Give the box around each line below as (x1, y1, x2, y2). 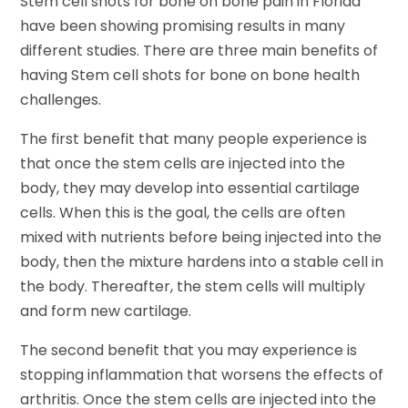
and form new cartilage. (20, 301, 192, 322)
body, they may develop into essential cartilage (20, 178, 361, 199)
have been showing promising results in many (20, 15, 346, 37)
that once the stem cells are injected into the (20, 153, 346, 175)
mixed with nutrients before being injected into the (20, 227, 382, 249)
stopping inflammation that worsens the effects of (20, 364, 384, 386)
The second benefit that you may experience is (20, 340, 358, 362)
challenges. (20, 89, 102, 111)
